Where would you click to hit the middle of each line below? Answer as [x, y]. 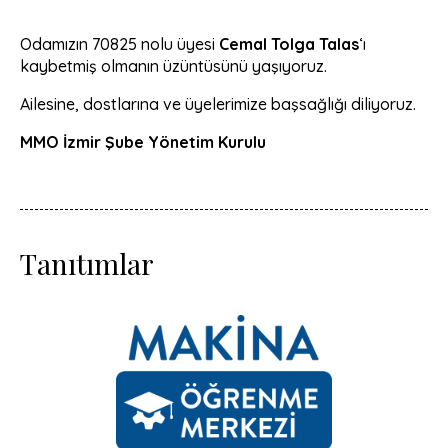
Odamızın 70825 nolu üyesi [119, 43]
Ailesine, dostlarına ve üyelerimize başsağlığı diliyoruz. [218, 103]
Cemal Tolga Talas [289, 43]
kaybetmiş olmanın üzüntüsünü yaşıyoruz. [173, 65]
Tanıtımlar [87, 263]
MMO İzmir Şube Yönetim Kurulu [143, 141]
